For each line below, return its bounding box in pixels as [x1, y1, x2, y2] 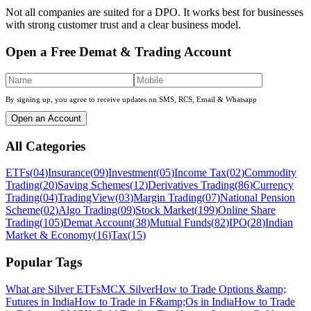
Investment [108, 167, 156, 179]
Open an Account [11, 112, 81, 124]
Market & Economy [6, 229, 93, 242]
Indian [265, 217, 293, 229]
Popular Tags [6, 254, 82, 269]
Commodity [244, 167, 296, 179]
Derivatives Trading [148, 179, 235, 192]
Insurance [48, 167, 90, 179]
